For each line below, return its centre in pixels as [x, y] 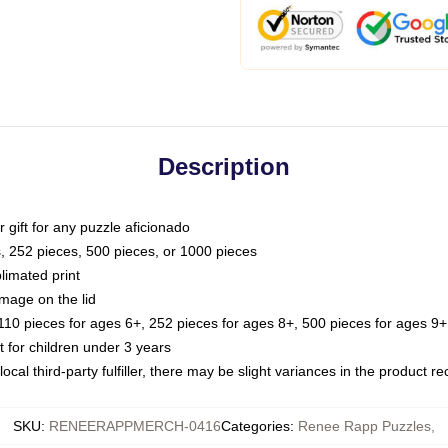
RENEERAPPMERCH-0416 [135, 426]
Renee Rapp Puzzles [364, 426]
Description [224, 166]
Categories [255, 426]
